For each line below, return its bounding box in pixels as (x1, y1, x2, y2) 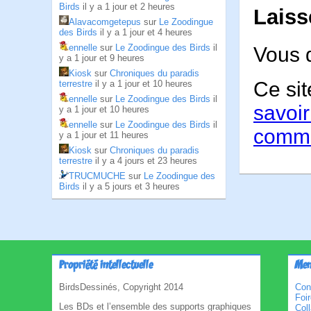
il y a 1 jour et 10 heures (95, 78, 192, 89)
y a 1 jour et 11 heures (59, 130, 149, 140)
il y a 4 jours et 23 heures (95, 155, 197, 166)
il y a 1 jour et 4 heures (100, 27, 192, 37)
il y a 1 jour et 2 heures (83, 1, 175, 12)
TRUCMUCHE (69, 171, 126, 181)
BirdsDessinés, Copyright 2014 (59, 282, 183, 292)
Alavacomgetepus (69, 17, 141, 27)
